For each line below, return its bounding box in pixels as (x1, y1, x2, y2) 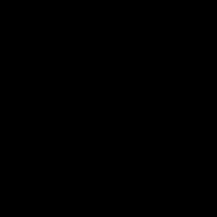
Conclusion (19, 24, 58, 33)
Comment (19, 164, 50, 172)
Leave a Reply (19, 129, 96, 144)
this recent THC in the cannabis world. (19, 56, 157, 66)
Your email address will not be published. (19, 147, 148, 155)
